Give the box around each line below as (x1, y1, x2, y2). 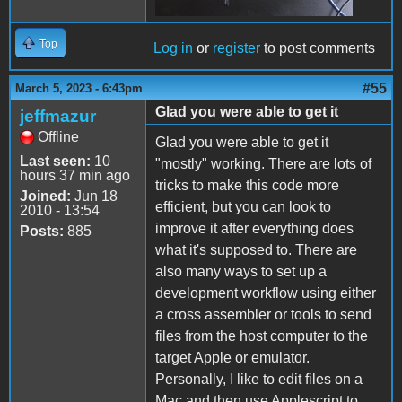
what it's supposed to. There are (155, 241, 357, 258)
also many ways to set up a (155, 263, 327, 279)
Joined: (20, 188, 71, 204)
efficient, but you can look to (155, 198, 331, 214)
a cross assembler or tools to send (155, 306, 371, 322)
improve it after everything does (155, 220, 354, 236)
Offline (38, 128, 79, 144)
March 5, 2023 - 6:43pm (15, 81, 143, 95)
